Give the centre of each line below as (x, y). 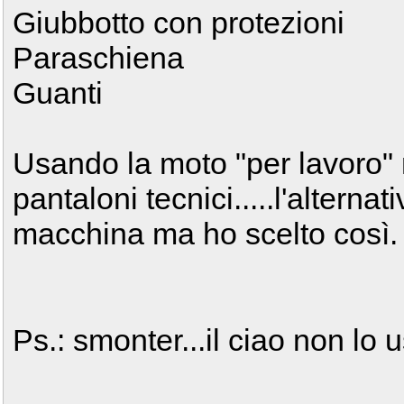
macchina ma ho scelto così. (205, 234)
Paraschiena (98, 58)
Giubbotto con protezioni (179, 23)
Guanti (58, 93)
